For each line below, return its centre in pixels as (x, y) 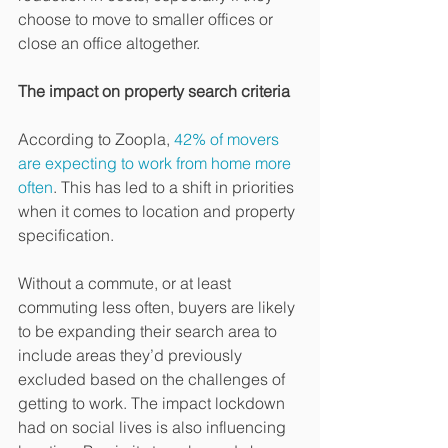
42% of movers (228, 139)
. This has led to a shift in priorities (175, 187)
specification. (68, 235)
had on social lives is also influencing (154, 427)
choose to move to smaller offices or (147, 19)
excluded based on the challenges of (153, 379)
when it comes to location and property (158, 211)
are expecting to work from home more (156, 163)
